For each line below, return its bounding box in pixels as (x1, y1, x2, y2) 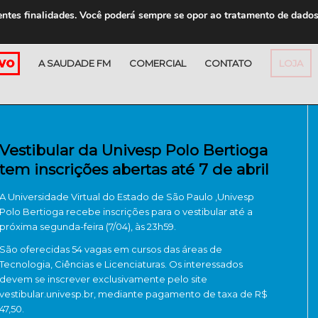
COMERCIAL (129, 57, 186, 69)
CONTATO (204, 57, 252, 69)
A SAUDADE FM (38, 57, 111, 69)
